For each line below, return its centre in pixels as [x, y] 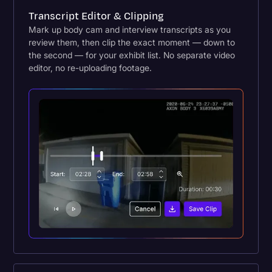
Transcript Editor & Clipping [97, 17]
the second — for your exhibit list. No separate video [132, 55]
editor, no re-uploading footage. [90, 68]
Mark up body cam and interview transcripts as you [130, 30]
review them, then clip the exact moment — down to [132, 42]
